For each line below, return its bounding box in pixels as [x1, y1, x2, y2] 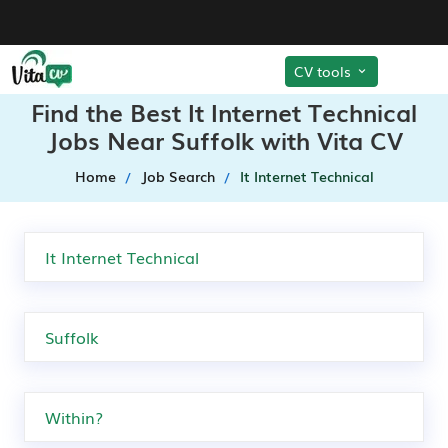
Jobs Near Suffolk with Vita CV [45, 122, 403, 157]
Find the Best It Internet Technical [31, 94, 417, 129]
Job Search [140, 166, 215, 186]
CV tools [294, 60, 355, 81]
